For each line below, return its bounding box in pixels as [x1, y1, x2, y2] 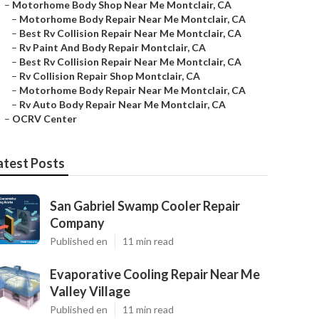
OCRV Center [12, 113, 77, 125]
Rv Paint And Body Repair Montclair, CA [19, 41, 206, 53]
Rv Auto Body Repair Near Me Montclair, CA [19, 98, 226, 110]
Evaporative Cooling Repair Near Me [50, 266, 260, 282]
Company [50, 215, 105, 231]
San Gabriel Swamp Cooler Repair [50, 198, 240, 214]
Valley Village [50, 283, 130, 299]
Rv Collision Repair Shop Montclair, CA [19, 70, 200, 82]
